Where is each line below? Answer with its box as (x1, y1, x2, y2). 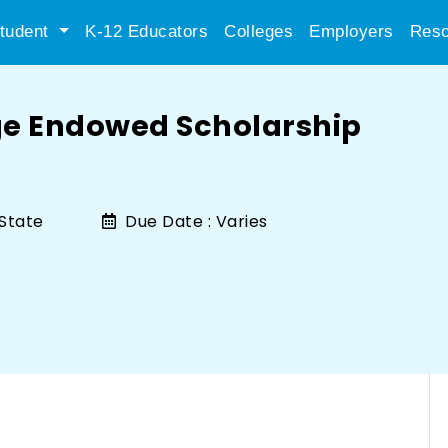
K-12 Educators (85, 22, 208, 41)
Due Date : (120, 210, 212, 233)
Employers (309, 22, 394, 41)
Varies (215, 210, 268, 233)
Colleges (224, 22, 293, 41)
